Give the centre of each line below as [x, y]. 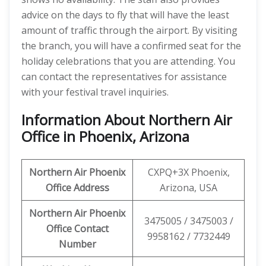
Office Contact [77, 229]
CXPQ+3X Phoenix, [189, 172]
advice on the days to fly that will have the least [125, 15]
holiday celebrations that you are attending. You [128, 61]
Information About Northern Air [127, 120]
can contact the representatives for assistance [124, 77]
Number [77, 244]
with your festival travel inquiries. [95, 92]
